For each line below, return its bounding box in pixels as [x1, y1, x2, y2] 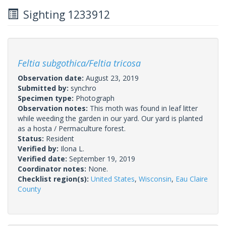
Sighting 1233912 [18, 7, 110, 22]
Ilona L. [61, 143, 84, 153]
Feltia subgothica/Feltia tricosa [18, 56, 141, 69]
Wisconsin [139, 174, 172, 184]
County [18, 184, 41, 194]
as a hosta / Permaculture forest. [18, 123, 126, 133]
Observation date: [18, 73, 86, 83]
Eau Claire [176, 174, 208, 184]
